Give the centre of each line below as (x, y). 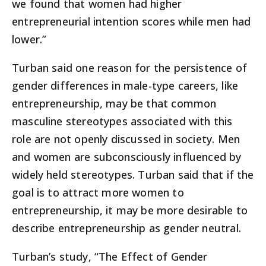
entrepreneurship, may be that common (114, 104)
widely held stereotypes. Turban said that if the (133, 175)
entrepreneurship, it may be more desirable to (130, 210)
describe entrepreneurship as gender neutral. (126, 228)
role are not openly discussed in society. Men (126, 139)
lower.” (29, 39)
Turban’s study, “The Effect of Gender (110, 257)
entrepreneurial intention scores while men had (132, 22)
